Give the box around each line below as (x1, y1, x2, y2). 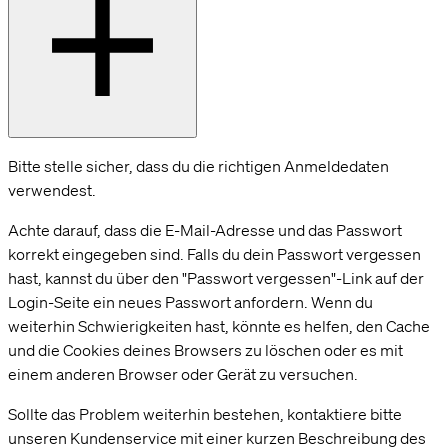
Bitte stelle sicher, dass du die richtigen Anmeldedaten (8, 156, 389, 177)
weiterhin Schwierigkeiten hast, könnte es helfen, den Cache (8, 316, 430, 337)
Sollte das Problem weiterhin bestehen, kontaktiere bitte (8, 404, 402, 425)
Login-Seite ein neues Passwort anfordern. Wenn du (8, 292, 373, 313)
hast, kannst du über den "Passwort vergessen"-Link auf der (8, 268, 424, 289)
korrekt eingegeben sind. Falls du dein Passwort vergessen (8, 244, 421, 265)
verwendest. (8, 180, 96, 201)
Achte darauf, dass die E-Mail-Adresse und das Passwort (8, 220, 402, 241)
